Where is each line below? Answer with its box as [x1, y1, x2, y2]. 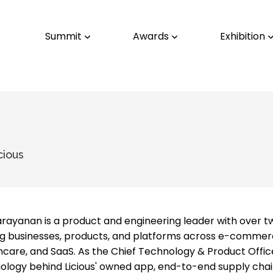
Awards [133, 29, 171, 43]
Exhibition [220, 29, 268, 43]
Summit [45, 29, 84, 43]
